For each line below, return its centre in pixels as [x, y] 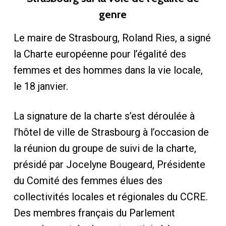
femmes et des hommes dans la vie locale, [108, 70]
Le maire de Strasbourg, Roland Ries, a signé [112, 38]
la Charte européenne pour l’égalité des [100, 54]
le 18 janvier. [41, 86]
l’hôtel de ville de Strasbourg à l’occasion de [111, 132]
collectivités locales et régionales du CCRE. [110, 197]
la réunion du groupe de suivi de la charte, [105, 148]
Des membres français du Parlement [94, 213]
